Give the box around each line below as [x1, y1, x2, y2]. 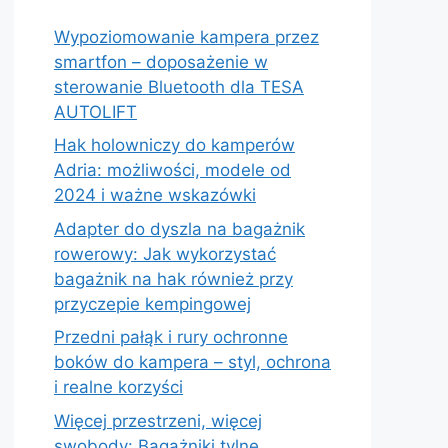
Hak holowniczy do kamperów [54, 135, 295, 156]
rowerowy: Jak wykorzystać [54, 243, 276, 264]
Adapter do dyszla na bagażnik [54, 218, 305, 239]
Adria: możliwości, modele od [54, 160, 291, 181]
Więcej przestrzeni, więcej [54, 410, 262, 431]
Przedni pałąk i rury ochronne [54, 327, 288, 348]
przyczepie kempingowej [54, 293, 251, 314]
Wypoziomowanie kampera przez [54, 26, 319, 47]
